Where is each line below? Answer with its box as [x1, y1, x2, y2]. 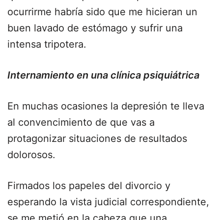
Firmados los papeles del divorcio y [7, 180, 170, 192]
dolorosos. [7, 149, 55, 161]
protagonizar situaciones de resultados [7, 133, 187, 144]
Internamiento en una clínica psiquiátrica [7, 69, 199, 81]
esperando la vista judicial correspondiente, [7, 196, 209, 208]
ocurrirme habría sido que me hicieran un [7, 6, 197, 18]
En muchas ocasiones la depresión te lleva [7, 100, 204, 112]
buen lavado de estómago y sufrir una [7, 22, 183, 34]
